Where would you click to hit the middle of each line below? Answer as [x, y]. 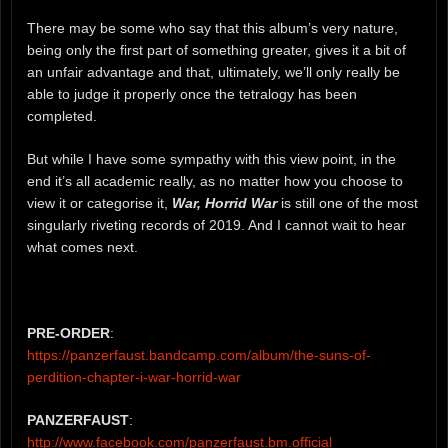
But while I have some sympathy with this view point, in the [211, 158]
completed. [62, 116]
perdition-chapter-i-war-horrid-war [134, 376]
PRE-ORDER [68, 332]
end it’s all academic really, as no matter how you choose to [215, 180]
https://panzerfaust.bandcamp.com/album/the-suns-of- [199, 354]
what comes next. [82, 246]
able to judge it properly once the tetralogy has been [192, 94]
